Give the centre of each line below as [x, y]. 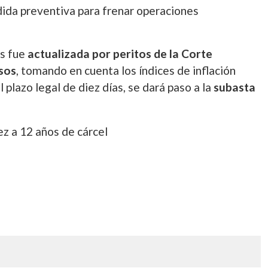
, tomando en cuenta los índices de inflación [126, 70]
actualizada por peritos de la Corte [120, 54]
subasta [234, 87]
